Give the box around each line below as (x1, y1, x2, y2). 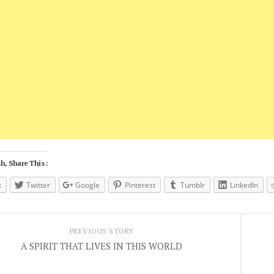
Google (75, 180, 100, 190)
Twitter (26, 180, 50, 190)
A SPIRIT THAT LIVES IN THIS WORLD (21, 239, 182, 252)
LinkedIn (230, 180, 258, 190)
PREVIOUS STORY (69, 226, 134, 235)
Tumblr (180, 180, 205, 190)
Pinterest (125, 180, 155, 190)
